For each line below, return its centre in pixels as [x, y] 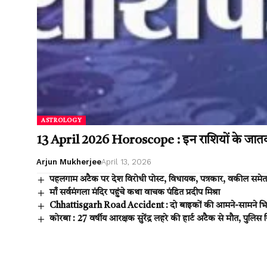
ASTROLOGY [62, 121]
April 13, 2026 [126, 162]
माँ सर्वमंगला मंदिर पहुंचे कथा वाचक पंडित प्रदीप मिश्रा [135, 193]
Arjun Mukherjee [69, 162]
